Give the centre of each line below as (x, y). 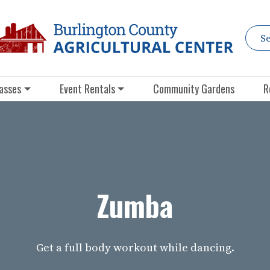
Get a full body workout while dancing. (135, 247)
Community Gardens (194, 89)
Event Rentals (87, 89)
